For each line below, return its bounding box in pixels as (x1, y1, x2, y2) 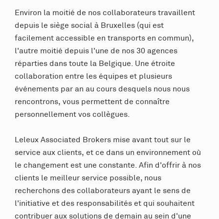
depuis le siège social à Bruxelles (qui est (15, 21, 164, 30)
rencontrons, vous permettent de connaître (15, 97, 170, 106)
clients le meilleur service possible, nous (15, 173, 161, 182)
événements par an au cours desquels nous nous (15, 84, 190, 93)
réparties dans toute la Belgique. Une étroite (15, 59, 175, 68)
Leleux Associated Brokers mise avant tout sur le (15, 135, 191, 144)
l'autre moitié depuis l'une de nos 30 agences (15, 46, 177, 55)
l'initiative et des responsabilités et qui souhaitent (15, 198, 195, 208)
